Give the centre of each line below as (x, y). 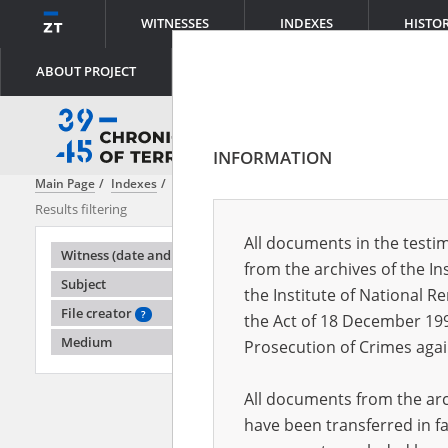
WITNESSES (175, 23)
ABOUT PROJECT (86, 71)
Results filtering (81, 209)
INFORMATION (272, 157)
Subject (83, 284)
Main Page (65, 183)
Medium (86, 342)
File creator (98, 313)
